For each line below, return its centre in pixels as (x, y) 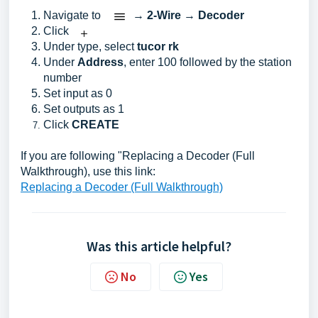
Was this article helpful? (159, 246)
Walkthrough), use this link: (88, 171)
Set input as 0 (78, 93)
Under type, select (90, 46)
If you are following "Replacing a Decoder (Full (138, 156)
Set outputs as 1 (84, 109)
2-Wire (165, 15)
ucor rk (160, 46)
